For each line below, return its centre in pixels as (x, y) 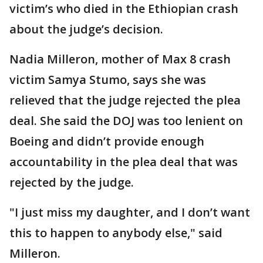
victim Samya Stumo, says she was (108, 79)
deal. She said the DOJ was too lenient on (126, 120)
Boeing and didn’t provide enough (107, 141)
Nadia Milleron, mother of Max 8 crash (120, 59)
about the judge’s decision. (86, 29)
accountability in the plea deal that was (124, 161)
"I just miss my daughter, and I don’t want (130, 212)
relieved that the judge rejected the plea (125, 100)
